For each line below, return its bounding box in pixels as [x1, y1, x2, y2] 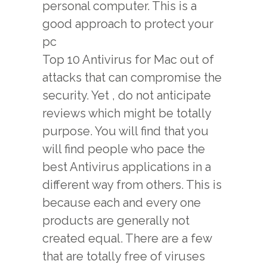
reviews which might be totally [42, 106, 211, 120]
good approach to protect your [42, 17, 213, 31]
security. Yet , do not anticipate [42, 88, 211, 103]
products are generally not [42, 213, 190, 228]
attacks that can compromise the [42, 70, 222, 85]
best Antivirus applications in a [42, 160, 211, 174]
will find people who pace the [42, 142, 205, 156]
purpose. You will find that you [42, 124, 209, 138]
